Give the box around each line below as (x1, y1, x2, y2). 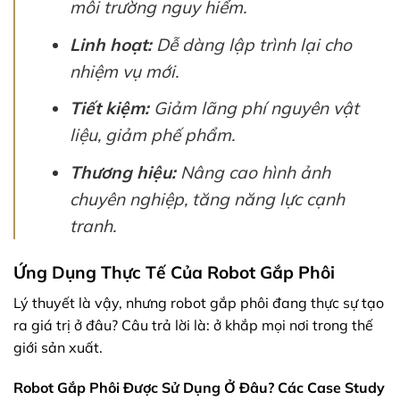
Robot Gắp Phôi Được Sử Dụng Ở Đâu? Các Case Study (13, 379, 385, 397)
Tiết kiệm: (69, 97, 149, 120)
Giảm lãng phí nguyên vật (148, 97, 359, 120)
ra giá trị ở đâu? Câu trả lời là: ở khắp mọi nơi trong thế (13, 315, 373, 334)
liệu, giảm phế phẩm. (69, 124, 235, 146)
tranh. (69, 215, 116, 237)
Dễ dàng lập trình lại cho (151, 33, 352, 55)
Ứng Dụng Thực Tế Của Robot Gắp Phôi (13, 261, 335, 283)
